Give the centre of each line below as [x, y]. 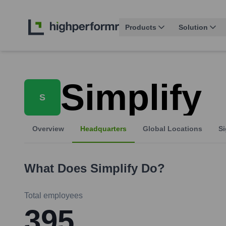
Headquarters [103, 129]
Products [141, 27]
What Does [57, 168]
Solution [193, 27]
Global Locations [173, 129]
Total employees [53, 196]
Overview [48, 129]
